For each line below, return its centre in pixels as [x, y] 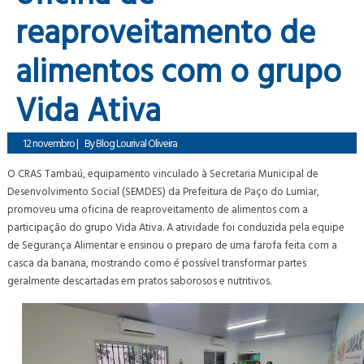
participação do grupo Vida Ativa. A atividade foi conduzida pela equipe [176, 226]
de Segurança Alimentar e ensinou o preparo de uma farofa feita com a [173, 244]
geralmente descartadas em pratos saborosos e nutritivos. [140, 280]
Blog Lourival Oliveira [137, 143]
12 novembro [49, 143]
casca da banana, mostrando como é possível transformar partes [157, 262]
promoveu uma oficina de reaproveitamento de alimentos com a [158, 208]
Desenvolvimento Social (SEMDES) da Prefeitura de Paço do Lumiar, [164, 191]
